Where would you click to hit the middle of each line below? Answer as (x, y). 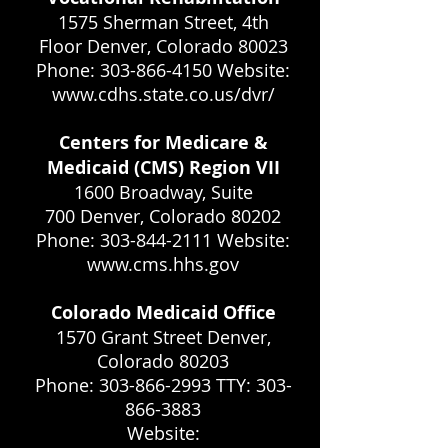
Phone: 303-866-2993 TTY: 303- (163, 385)
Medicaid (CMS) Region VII (163, 167)
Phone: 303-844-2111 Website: (163, 240)
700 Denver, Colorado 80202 (163, 216)
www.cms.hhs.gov (163, 264)
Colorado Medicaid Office (163, 312)
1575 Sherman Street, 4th (163, 22)
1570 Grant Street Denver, (163, 337)
